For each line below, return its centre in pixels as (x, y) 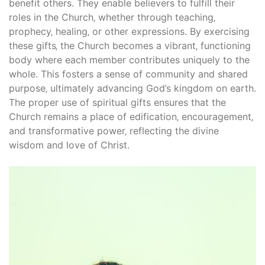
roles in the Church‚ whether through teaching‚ (112, 17)
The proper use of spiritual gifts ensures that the (117, 102)
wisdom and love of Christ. (69, 145)
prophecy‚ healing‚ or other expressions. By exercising (129, 31)
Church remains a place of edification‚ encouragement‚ (131, 116)
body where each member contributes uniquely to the (129, 59)
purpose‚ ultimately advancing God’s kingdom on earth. (132, 88)
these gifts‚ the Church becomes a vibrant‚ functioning (130, 45)
